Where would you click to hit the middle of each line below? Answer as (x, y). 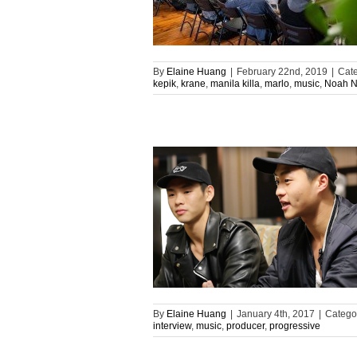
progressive (295, 326)
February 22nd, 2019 (282, 72)
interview (172, 326)
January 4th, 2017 (276, 314)
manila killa (235, 84)
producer (245, 326)
